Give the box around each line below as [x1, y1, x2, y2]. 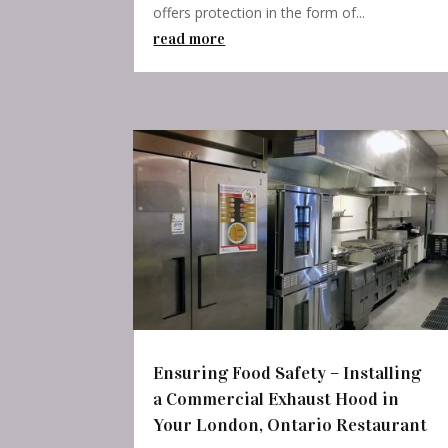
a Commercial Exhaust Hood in [153, 388, 400, 411]
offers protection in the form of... [153, 2, 366, 22]
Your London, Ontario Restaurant [153, 414, 428, 437]
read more [153, 28, 226, 48]
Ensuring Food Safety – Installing [153, 362, 422, 385]
